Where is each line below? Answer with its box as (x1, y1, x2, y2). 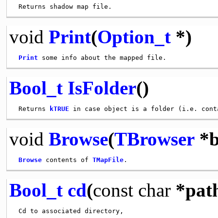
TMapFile (92, 156, 124, 163)
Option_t (97, 26, 171, 47)
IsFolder (67, 77, 136, 98)
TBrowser (114, 128, 195, 149)
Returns (14, 105, 50, 112)
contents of (41, 156, 92, 163)
